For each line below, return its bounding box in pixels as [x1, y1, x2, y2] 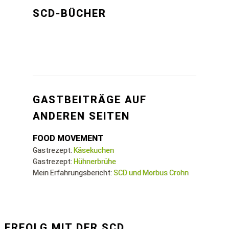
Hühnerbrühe [74, 157, 116, 166]
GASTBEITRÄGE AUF [33, 94, 147, 106]
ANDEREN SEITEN [33, 110, 130, 122]
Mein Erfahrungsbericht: [33, 169, 113, 177]
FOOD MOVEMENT [33, 133, 103, 143]
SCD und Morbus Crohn [113, 169, 189, 177]
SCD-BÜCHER [33, 7, 106, 19]
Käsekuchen [74, 146, 114, 154]
